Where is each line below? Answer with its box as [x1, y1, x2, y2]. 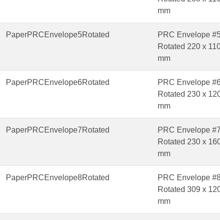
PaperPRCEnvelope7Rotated [6, 126, 110, 135]
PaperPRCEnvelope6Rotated [6, 78, 110, 87]
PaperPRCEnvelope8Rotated [6, 173, 110, 182]
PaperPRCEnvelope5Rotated [6, 30, 110, 39]
